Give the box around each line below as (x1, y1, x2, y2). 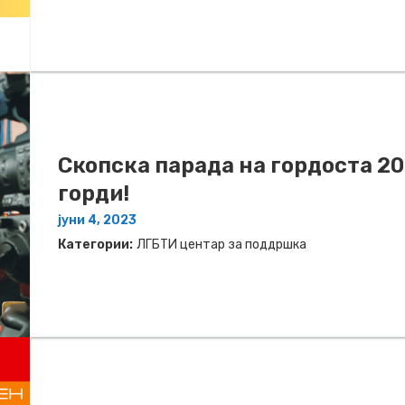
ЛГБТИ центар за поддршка (137, 237, 306, 253)
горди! (58, 181, 129, 207)
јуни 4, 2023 (58, 212, 137, 229)
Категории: (58, 237, 133, 253)
